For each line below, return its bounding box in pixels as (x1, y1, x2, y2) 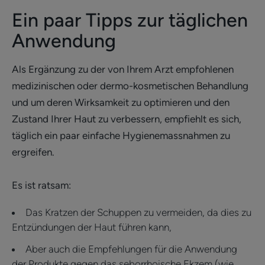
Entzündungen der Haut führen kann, (12, 221, 172, 233)
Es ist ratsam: (12, 179, 71, 191)
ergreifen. (12, 146, 54, 158)
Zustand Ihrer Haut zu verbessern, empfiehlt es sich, (12, 112, 241, 125)
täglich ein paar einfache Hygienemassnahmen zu (12, 129, 230, 141)
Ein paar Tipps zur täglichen (12, 8, 248, 31)
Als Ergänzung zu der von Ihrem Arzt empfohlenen (12, 63, 234, 75)
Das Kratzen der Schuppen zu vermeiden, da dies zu (25, 206, 251, 218)
